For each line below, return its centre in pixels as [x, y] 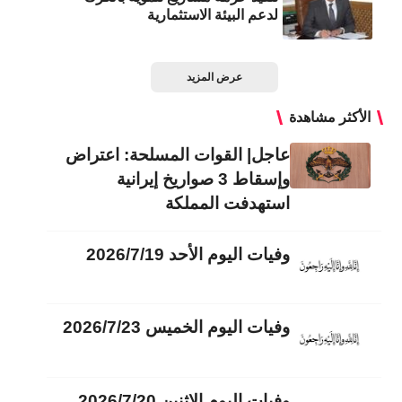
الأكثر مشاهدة [330, 118]
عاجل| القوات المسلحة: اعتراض [178, 155]
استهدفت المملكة [228, 204]
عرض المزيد [214, 78]
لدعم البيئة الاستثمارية [213, 14]
